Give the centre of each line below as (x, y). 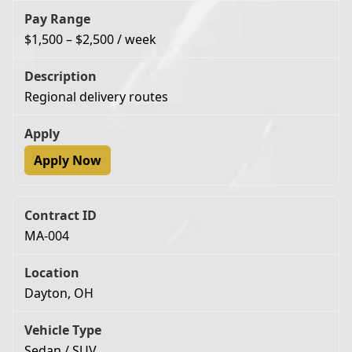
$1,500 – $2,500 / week (90, 39)
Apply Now (68, 160)
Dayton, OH (59, 293)
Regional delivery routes (96, 96)
